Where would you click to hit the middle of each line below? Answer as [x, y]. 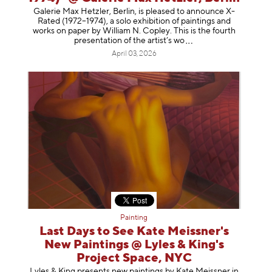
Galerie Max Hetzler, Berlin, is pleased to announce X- [134, 12]
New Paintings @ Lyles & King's [134, 245]
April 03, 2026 [134, 54]
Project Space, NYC [134, 258]
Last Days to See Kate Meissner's [134, 231]
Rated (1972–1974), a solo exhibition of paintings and [134, 22]
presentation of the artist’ [121, 41]
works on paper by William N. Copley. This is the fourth [134, 31]
